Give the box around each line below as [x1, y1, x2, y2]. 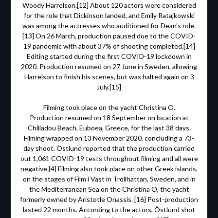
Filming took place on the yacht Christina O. [43, 103, 175, 112]
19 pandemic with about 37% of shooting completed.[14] [23, 42, 195, 51]
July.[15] [97, 83, 121, 91]
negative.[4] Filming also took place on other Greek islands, [20, 164, 198, 173]
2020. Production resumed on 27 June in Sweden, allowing [21, 62, 197, 71]
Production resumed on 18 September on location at [29, 113, 189, 122]
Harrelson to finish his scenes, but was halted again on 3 [24, 73, 194, 81]
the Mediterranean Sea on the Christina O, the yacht [29, 185, 189, 194]
